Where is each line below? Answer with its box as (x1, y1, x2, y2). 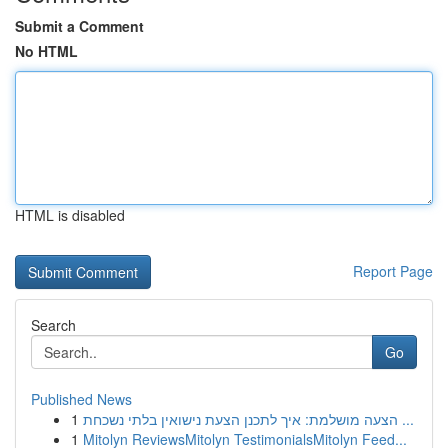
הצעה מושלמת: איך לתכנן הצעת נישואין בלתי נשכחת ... (398, 409, 414, 429)
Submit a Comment (15, 16, 144, 36)
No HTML (15, 41, 78, 61)
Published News (31, 389, 132, 409)
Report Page (353, 261, 433, 281)
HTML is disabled (15, 205, 125, 225)
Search (31, 315, 76, 335)
